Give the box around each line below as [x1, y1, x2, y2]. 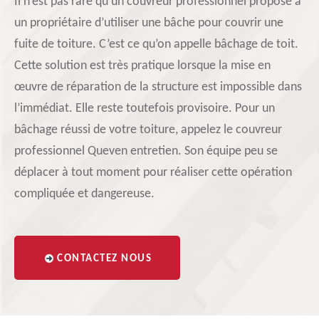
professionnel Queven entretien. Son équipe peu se [14, 145, 278, 158]
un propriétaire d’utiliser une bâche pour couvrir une [14, 16, 283, 30]
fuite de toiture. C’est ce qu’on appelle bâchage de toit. [14, 38, 298, 51]
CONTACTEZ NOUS [57, 253, 152, 264]
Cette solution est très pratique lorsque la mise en [14, 59, 271, 73]
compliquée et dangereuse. [14, 187, 155, 201]
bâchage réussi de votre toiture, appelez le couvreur [14, 123, 282, 137]
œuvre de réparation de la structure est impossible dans [14, 80, 302, 94]
